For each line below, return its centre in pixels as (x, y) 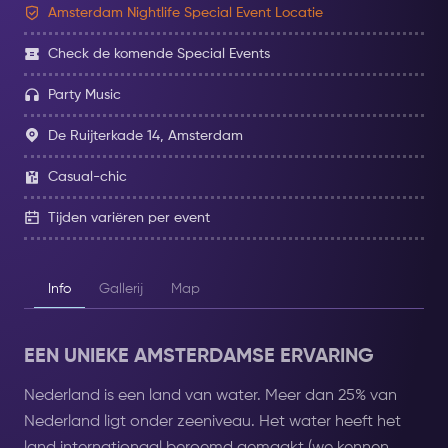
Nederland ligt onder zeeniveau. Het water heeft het (212, 422)
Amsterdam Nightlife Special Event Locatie (185, 13)
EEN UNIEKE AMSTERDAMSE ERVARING (199, 357)
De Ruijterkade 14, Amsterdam (145, 136)
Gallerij (121, 289)
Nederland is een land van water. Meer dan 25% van (210, 396)
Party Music (84, 95)
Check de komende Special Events (159, 54)
